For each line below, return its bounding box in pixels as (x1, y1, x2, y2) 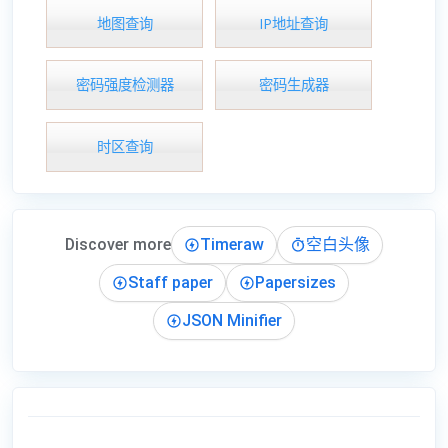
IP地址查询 (259, 13, 328, 33)
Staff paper (128, 272, 213, 292)
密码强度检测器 (75, 75, 174, 95)
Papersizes (255, 272, 336, 292)
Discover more (65, 234, 171, 254)
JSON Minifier (182, 310, 282, 330)
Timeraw (200, 234, 264, 254)
